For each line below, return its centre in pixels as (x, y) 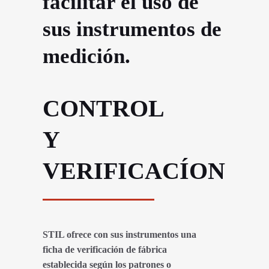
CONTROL (104, 108)
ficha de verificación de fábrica (105, 249)
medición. (86, 56)
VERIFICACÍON (134, 171)
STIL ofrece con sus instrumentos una (119, 234)
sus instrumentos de (132, 29)
